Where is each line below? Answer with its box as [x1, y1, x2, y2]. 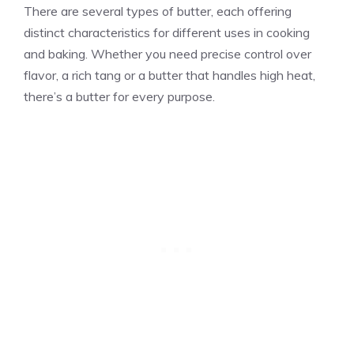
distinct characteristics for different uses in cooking [24, 24, 310, 40]
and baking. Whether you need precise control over [24, 45, 311, 62]
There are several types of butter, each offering [24, 2, 292, 19]
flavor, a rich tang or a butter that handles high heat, [24, 66, 315, 83]
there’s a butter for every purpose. [24, 88, 215, 104]
